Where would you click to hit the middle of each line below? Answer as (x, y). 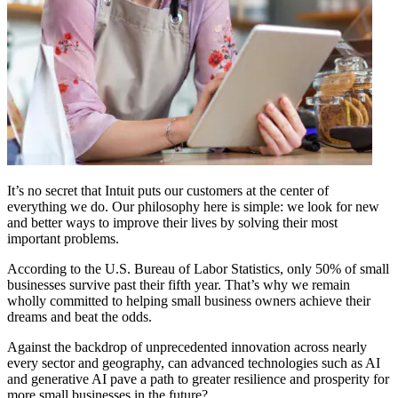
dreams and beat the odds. (80, 316)
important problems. (65, 238)
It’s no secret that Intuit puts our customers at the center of (168, 190)
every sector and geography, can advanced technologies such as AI (194, 362)
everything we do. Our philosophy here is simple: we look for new (193, 206)
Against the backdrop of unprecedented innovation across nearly (187, 346)
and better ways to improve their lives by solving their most (172, 222)
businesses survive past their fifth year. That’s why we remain (179, 284)
